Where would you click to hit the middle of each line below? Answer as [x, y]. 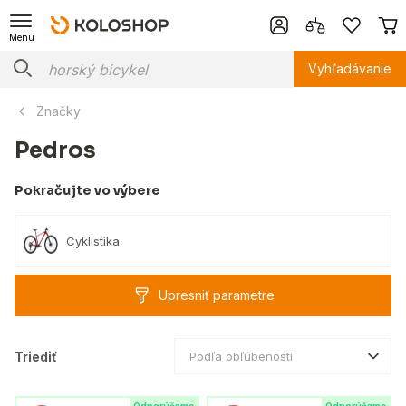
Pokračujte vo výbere [87, 190]
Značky [58, 111]
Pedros [55, 150]
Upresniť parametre [216, 295]
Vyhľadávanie [350, 68]
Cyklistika [93, 241]
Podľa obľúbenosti [241, 356]
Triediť [36, 356]
